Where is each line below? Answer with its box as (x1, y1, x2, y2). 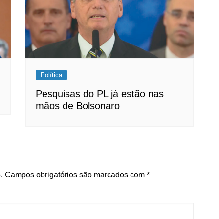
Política (41, 71, 63, 79)
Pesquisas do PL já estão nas (36, 88, 164, 99)
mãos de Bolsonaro (36, 100, 120, 111)
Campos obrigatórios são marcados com (5, 170, 147, 179)
